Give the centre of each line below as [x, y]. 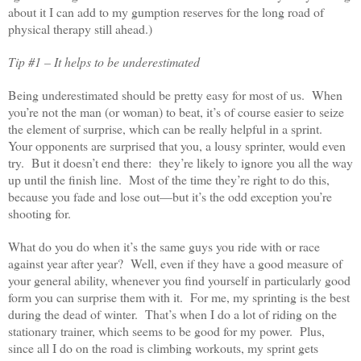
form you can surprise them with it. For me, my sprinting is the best [179, 297]
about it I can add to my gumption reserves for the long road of [166, 12]
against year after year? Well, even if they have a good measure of [175, 263]
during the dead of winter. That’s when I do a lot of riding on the [172, 314]
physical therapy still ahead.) [80, 29]
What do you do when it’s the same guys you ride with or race [164, 247]
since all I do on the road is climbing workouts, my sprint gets [163, 348]
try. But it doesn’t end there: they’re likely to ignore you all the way [180, 163]
